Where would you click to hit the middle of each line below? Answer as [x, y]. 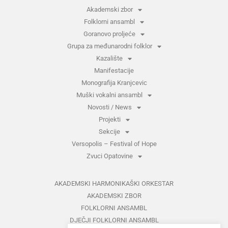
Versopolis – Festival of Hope [114, 144]
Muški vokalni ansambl [109, 95]
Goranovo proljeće [109, 34]
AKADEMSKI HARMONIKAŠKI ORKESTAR [114, 184]
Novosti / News [109, 107]
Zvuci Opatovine [109, 156]
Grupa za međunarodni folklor [109, 46]
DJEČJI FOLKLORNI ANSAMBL [114, 220]
